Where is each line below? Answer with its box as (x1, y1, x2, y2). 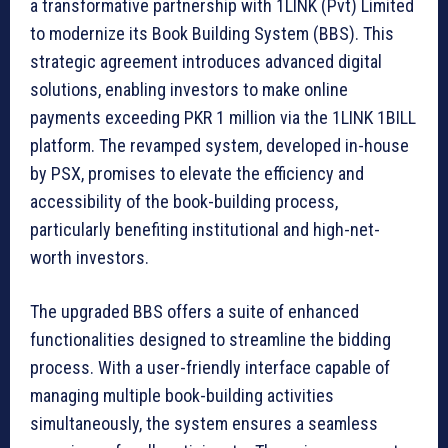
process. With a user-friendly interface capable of (30, 357, 390, 379)
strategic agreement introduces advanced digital (30, 51, 382, 73)
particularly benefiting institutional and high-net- (30, 219, 380, 241)
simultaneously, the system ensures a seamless (30, 413, 378, 435)
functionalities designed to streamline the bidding (30, 329, 391, 351)
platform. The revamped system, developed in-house (30, 135, 409, 157)
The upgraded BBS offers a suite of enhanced (30, 301, 359, 323)
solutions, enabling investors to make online (30, 79, 348, 101)
